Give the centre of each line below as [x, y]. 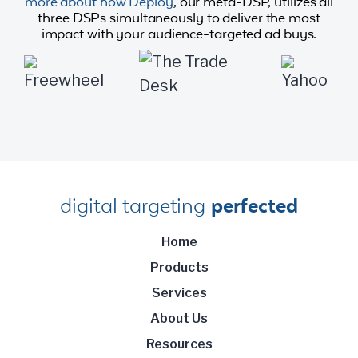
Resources [179, 344]
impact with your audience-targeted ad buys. [179, 33]
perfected [254, 205]
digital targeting [135, 205]
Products [179, 267]
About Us [179, 318]
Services [179, 292]
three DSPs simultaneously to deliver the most [179, 17]
